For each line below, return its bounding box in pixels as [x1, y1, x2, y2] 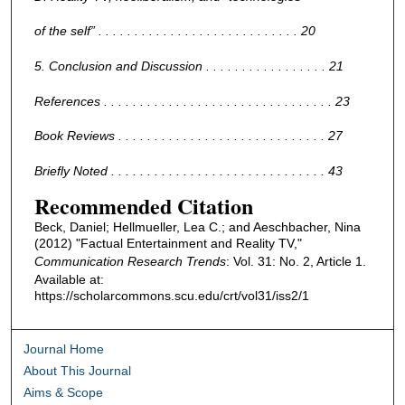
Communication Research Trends [33, 253, 226, 268]
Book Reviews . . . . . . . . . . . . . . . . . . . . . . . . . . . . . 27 [33, 128, 343, 144]
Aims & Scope [24, 385, 104, 400]
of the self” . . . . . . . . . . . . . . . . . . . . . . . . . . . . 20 [33, 24, 316, 39]
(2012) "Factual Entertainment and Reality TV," [33, 235, 302, 250]
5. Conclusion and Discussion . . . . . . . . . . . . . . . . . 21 [33, 59, 344, 74]
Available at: [33, 271, 104, 287]
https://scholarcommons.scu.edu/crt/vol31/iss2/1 [33, 287, 309, 303]
